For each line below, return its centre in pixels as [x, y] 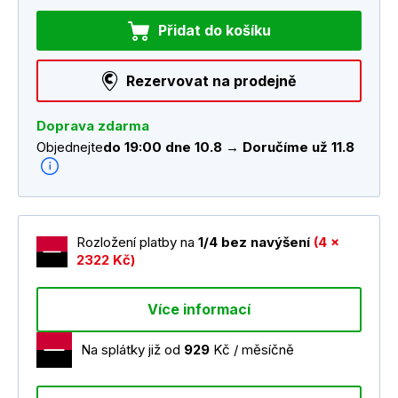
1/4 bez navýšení [253, 243]
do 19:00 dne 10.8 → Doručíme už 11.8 [229, 147]
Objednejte [70, 147]
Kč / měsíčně [252, 350]
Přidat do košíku [214, 31]
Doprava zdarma [93, 126]
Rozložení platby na [136, 243]
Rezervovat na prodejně [211, 80]
